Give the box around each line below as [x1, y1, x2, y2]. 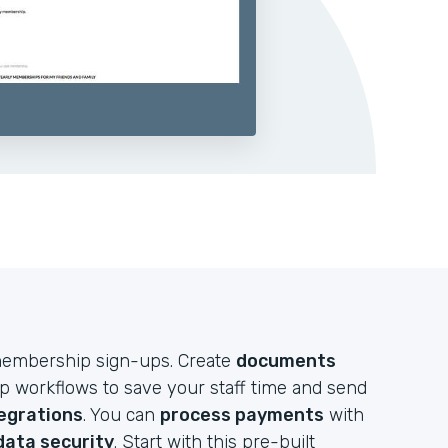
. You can [83, 404, 160, 426]
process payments [160, 404, 324, 426]
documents [236, 350, 336, 372]
